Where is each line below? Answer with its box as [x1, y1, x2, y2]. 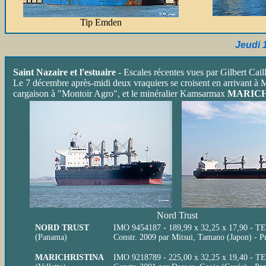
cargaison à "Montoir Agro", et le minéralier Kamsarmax [13, 88, 227, 99]
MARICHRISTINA [35, 253, 104, 262]
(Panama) [35, 233, 67, 242]
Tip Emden [80, 17, 122, 27]
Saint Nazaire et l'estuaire [13, 67, 118, 77]
